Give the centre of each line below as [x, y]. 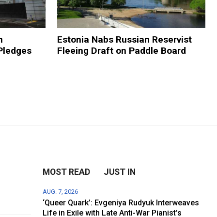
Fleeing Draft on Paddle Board [121, 50]
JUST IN [120, 172]
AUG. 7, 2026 [61, 191]
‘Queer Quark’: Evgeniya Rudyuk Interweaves [121, 202]
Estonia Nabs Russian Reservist [124, 39]
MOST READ [67, 172]
